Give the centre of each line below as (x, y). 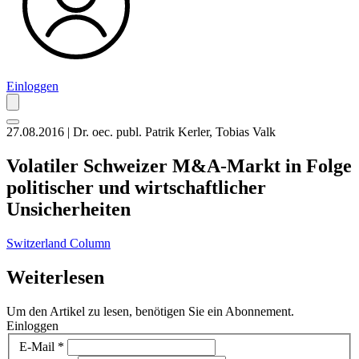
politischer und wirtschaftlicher (136, 187)
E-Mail (38, 347)
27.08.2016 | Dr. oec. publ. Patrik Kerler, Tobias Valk (141, 132)
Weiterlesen (55, 277)
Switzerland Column (58, 243)
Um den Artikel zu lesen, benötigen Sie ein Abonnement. (150, 311)
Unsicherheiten (69, 209)
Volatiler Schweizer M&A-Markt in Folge (179, 165)
